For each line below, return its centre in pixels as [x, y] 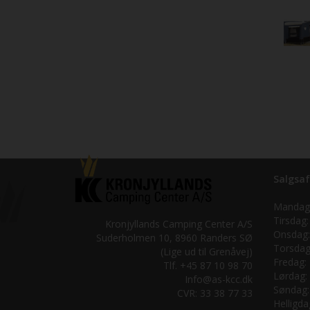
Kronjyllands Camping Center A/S [179, 224]
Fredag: [290, 262]
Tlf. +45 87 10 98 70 [208, 265]
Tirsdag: [291, 220]
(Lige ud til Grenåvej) [206, 251]
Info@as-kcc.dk [218, 279]
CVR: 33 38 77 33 [215, 293]
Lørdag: [290, 275]
